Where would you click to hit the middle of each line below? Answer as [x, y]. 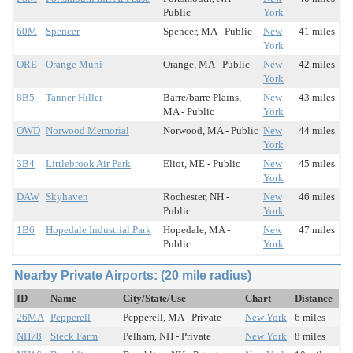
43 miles [317, 98]
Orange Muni [74, 65]
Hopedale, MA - [197, 230]
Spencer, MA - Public [208, 32]
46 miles [317, 197]
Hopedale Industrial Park [98, 230]
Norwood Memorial [87, 131]
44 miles [317, 131]
